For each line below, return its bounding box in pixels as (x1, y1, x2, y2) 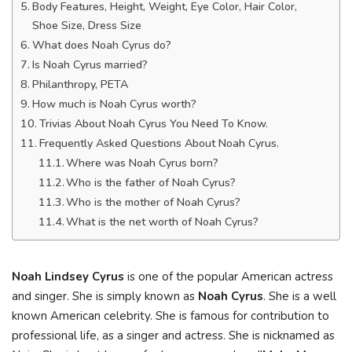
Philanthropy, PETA (31, 77, 128, 92)
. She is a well (263, 288, 336, 304)
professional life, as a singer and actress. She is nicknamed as (12, 328, 335, 343)
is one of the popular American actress (124, 269, 333, 284)
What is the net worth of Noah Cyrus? (66, 214, 259, 229)
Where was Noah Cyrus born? (66, 156, 219, 170)
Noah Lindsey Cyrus (12, 269, 124, 284)
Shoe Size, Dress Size (31, 18, 141, 33)
